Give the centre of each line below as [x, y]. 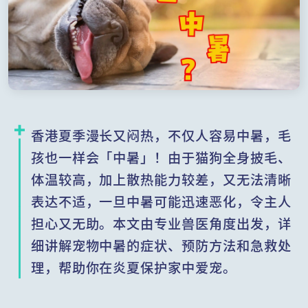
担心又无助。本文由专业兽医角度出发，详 [161, 223]
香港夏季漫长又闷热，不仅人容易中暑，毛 [161, 135]
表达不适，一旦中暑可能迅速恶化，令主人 [161, 201]
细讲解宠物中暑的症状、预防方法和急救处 [161, 245]
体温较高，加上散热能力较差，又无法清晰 [161, 179]
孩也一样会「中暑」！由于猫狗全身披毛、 [161, 157]
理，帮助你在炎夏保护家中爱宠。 [134, 267]
